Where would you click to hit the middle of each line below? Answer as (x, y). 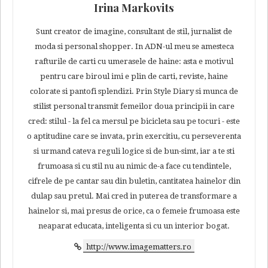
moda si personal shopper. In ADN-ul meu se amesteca (134, 47)
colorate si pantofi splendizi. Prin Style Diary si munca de (134, 92)
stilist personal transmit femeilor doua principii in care (134, 106)
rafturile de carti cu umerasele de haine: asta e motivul (134, 62)
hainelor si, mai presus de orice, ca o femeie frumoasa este (134, 211)
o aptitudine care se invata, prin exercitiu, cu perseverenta (134, 136)
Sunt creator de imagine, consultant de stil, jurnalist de (134, 32)
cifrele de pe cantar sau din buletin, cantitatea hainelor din (134, 181)
